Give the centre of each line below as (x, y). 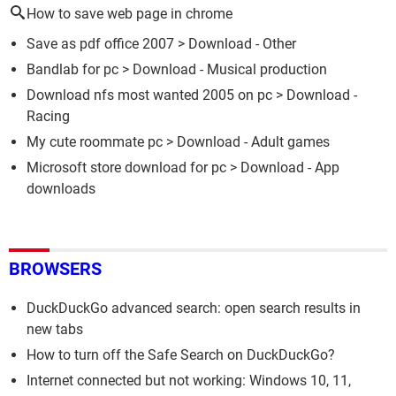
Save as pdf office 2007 (100, 43)
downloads (61, 188)
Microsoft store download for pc (126, 167)
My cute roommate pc (95, 141)
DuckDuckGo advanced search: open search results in (194, 308)
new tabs (55, 330)
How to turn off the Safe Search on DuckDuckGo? (181, 355)
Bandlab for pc (72, 69)
